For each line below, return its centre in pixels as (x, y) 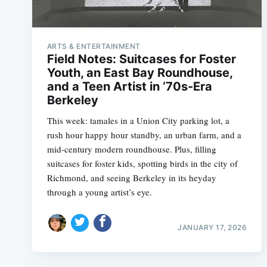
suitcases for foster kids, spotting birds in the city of (142, 163)
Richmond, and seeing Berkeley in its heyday (131, 178)
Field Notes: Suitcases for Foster (141, 59)
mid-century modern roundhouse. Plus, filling (131, 149)
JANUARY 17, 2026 (212, 227)
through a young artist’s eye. (99, 192)
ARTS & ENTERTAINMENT (94, 46)
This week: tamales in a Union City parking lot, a (138, 120)
